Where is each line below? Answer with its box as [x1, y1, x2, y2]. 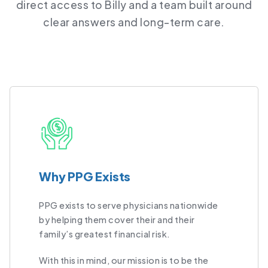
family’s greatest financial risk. [39, 229, 170, 240]
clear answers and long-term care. [43, 15, 225, 29]
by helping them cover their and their [39, 214, 195, 226]
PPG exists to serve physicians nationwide [39, 200, 218, 211]
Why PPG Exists [39, 169, 131, 184]
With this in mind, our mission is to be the [39, 255, 209, 266]
